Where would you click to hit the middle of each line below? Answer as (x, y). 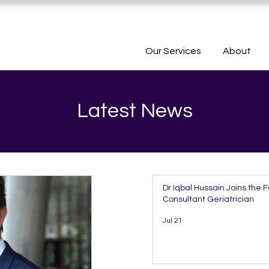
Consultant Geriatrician (208, 199)
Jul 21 (173, 220)
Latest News (134, 111)
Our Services (173, 51)
